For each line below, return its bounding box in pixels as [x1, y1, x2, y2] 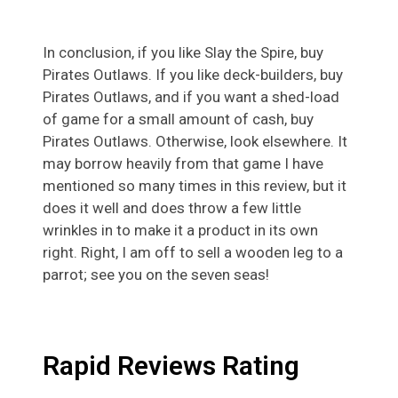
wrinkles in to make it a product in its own [43, 221, 318, 240]
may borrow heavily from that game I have [43, 155, 323, 173]
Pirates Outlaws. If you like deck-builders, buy [43, 66, 343, 84]
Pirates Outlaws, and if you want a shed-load [43, 88, 339, 107]
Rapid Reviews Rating [43, 350, 299, 382]
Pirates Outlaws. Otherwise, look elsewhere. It [43, 132, 347, 151]
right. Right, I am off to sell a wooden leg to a [43, 243, 343, 262]
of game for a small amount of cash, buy [43, 110, 314, 129]
